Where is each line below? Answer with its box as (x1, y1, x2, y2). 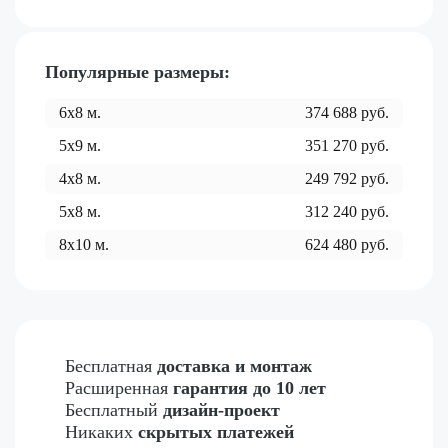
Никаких (65, 422, 138, 443)
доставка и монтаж (157, 356, 312, 377)
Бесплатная (65, 356, 157, 377)
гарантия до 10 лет (173, 378, 326, 399)
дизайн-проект (163, 400, 280, 421)
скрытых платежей (138, 422, 294, 443)
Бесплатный (65, 400, 163, 421)
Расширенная (65, 378, 173, 399)
